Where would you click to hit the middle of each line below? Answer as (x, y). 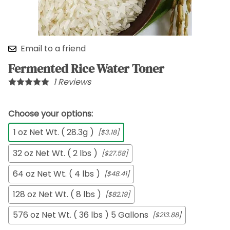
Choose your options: (51, 114)
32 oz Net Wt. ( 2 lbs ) (55, 154)
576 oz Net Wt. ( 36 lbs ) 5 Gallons (81, 215)
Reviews (73, 82)
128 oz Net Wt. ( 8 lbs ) (57, 195)
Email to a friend (53, 49)
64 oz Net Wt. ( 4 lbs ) (56, 174)
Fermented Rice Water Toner (86, 69)
